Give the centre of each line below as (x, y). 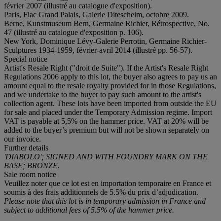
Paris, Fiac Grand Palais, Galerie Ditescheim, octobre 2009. (96, 14)
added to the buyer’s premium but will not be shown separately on (107, 130)
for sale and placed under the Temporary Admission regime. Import (108, 112)
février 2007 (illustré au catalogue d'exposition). (78, 5)
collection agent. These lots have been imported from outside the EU (110, 103)
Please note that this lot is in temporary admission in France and (105, 201)
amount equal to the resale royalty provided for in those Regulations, (110, 85)
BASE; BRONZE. (32, 165)
